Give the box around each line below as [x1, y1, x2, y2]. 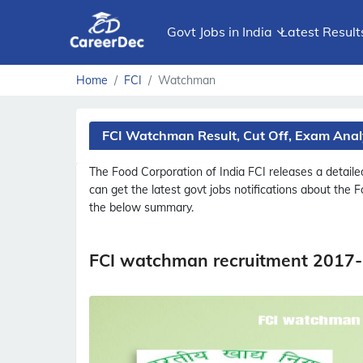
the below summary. [89, 200, 194, 215]
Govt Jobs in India [167, 23, 272, 40]
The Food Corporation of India [89, 164, 248, 179]
